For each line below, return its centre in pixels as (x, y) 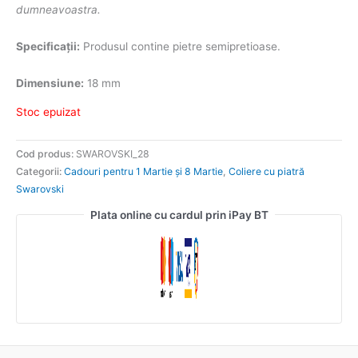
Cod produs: (46, 153)
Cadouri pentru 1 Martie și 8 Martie (143, 171)
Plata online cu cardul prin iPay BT (179, 215)
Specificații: (48, 47)
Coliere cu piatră (267, 171)
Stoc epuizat (48, 111)
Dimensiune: (50, 84)
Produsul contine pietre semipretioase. (180, 47)
